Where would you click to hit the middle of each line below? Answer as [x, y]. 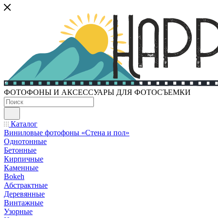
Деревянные [24, 194]
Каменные [21, 168]
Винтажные [24, 203]
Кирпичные [24, 159]
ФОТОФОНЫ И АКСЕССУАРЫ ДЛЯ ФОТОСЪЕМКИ [97, 92]
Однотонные [25, 142]
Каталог [23, 124]
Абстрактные [26, 185]
